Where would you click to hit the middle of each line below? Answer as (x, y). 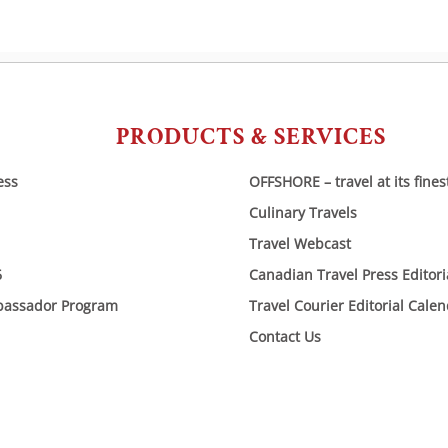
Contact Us (284, 336)
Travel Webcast (299, 243)
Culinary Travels (302, 212)
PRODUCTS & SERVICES (251, 136)
